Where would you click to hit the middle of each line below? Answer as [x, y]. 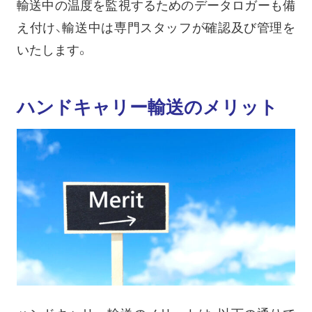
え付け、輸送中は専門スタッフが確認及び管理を [156, 28]
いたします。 [53, 50]
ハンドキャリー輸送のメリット [147, 107]
